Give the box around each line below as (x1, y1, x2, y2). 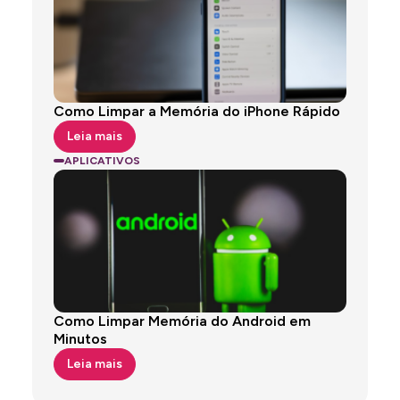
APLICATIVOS (64, 154, 140, 167)
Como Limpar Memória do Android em (54, 312, 311, 329)
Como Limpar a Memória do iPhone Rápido (54, 102, 340, 120)
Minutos (54, 329, 107, 347)
